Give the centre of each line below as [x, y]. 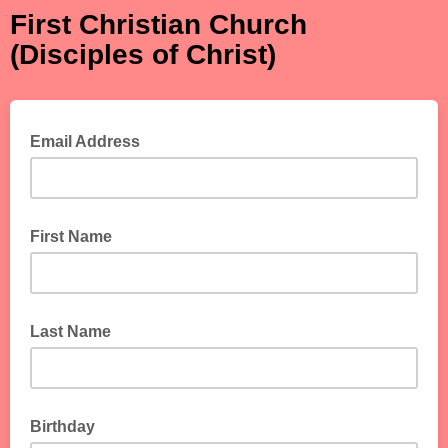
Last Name [70, 331]
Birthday [62, 426]
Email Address [87, 141]
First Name [71, 236]
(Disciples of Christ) [143, 54]
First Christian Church [158, 24]
